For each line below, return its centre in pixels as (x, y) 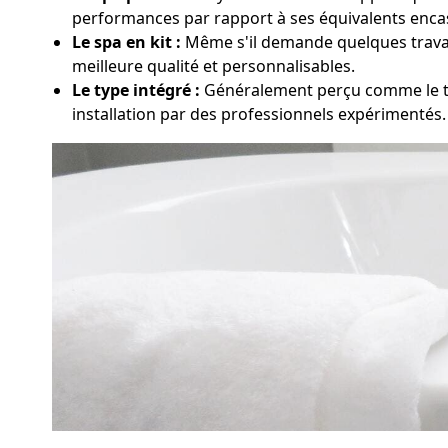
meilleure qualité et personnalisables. (213, 66)
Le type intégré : (136, 90)
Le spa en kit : (126, 42)
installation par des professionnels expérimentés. (259, 114)
